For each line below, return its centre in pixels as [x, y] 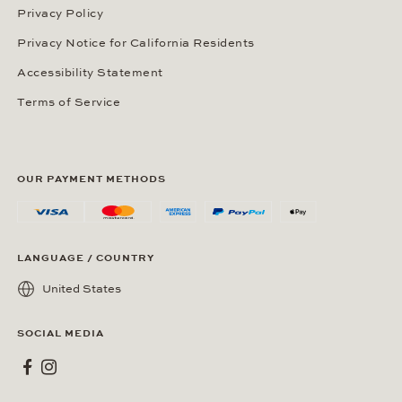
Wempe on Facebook [79, 364]
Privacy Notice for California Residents [136, 43]
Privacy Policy [60, 13]
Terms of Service [69, 102]
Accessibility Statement [90, 73]
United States [82, 289]
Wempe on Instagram [102, 364]
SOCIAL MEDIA [61, 333]
